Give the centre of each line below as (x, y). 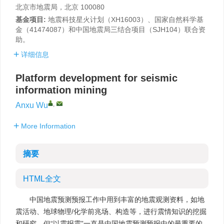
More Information (48, 126)
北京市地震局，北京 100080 (60, 7)
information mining (61, 90)
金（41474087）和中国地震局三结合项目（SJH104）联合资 (110, 29)
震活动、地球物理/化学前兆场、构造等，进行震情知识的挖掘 (111, 211)
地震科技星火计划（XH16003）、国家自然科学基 (126, 19)
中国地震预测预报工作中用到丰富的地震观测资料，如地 (117, 199)
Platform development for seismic (96, 78)
